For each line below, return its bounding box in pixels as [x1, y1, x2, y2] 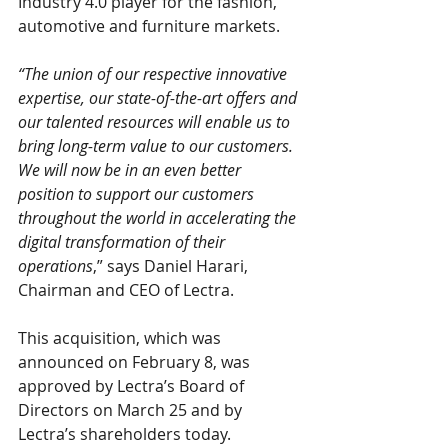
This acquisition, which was [18, 327, 225, 349]
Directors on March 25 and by [18, 399, 246, 421]
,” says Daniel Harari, [93, 255, 252, 277]
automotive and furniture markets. [18, 15, 280, 37]
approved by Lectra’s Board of [18, 375, 248, 397]
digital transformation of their [18, 231, 229, 253]
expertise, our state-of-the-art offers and [18, 87, 301, 109]
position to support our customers [18, 183, 258, 205]
